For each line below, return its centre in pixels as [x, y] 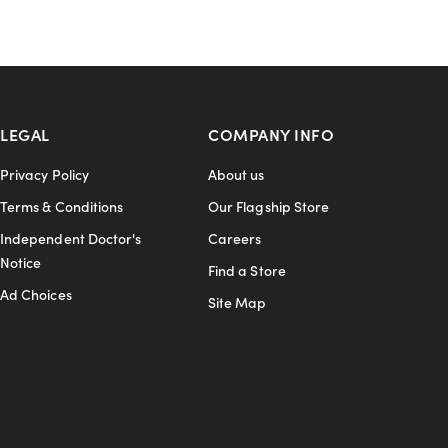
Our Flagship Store [269, 206]
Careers [235, 238]
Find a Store [247, 270]
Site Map [237, 302]
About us [236, 174]
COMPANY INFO [271, 134]
